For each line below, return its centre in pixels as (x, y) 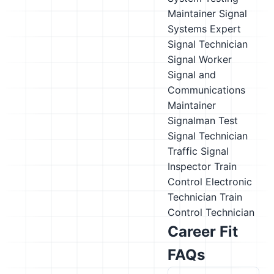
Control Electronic (210, 182)
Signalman (191, 120)
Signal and (192, 75)
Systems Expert (204, 29)
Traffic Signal (198, 151)
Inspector (189, 166)
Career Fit (203, 231)
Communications (206, 90)
